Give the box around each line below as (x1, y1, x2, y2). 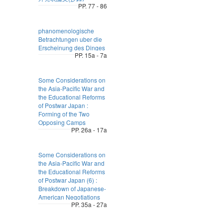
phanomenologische (38, 26, 94, 35)
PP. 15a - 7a (75, 51, 107, 59)
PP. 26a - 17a (71, 125, 107, 134)
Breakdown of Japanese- (38, 184, 106, 193)
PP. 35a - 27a (71, 200, 107, 209)
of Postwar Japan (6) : (38, 176, 97, 184)
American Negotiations (38, 193, 100, 201)
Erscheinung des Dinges (38, 43, 105, 52)
